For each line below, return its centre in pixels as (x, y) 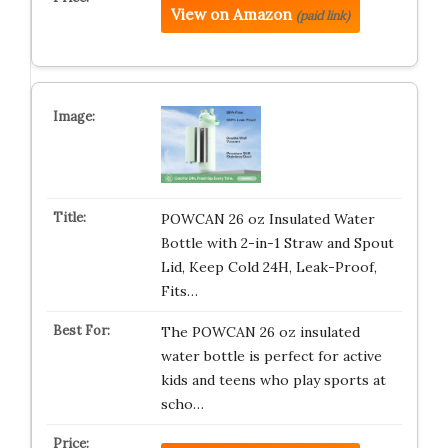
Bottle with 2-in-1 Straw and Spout (277, 243)
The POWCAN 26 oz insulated (260, 332)
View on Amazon (231, 14)
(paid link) (322, 15)
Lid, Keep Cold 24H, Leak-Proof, (268, 267)
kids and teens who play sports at (273, 380)
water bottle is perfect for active (271, 356)
